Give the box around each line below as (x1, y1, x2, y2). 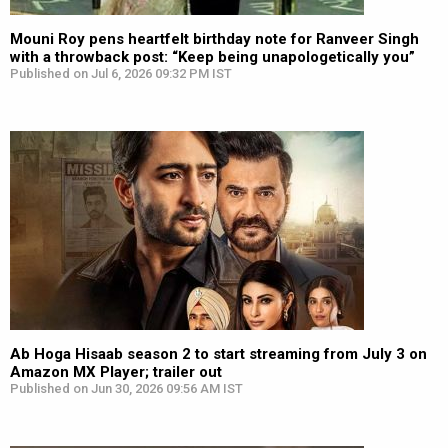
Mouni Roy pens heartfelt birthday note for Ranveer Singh (10, 30, 419, 48)
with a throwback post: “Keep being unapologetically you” (10, 48, 415, 66)
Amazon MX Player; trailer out (10, 363, 222, 381)
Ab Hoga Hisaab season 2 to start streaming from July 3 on (10, 345, 427, 363)
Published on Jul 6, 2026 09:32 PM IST (10, 66, 232, 81)
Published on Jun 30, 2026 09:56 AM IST (10, 381, 243, 396)
